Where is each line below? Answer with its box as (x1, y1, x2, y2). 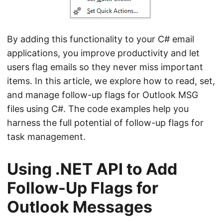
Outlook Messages (7, 197, 152, 217)
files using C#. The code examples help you (7, 104, 189, 114)
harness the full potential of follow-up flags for (7, 117, 204, 128)
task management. (7, 131, 86, 142)
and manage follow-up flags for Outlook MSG (7, 90, 198, 100)
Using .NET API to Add (7, 159, 177, 179)
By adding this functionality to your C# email (7, 34, 194, 44)
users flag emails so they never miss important (7, 62, 203, 72)
